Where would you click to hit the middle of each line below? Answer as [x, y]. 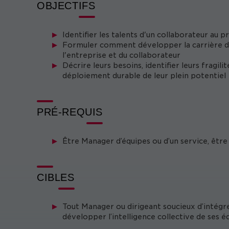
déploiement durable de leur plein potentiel [144, 76]
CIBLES [56, 177]
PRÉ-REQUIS [70, 112]
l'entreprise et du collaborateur [121, 55]
